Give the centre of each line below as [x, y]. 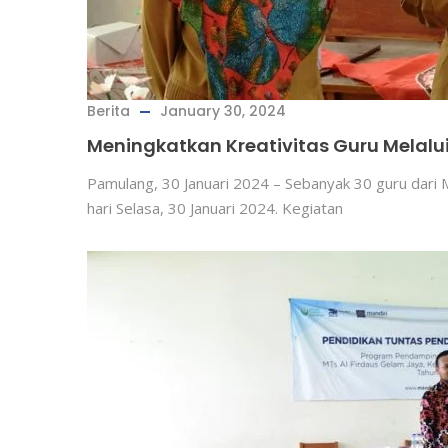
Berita [108, 111]
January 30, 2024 [223, 111]
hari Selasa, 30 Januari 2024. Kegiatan [215, 208]
